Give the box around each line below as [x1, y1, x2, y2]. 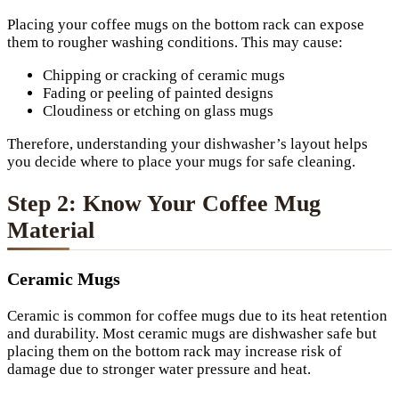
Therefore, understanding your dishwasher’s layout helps [7, 135, 368, 153]
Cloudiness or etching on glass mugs [43, 102, 273, 120]
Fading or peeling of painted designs [43, 85, 273, 102]
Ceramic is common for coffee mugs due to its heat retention [7, 306, 387, 324]
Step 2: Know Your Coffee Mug [7, 190, 321, 216]
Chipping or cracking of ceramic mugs [43, 67, 285, 85]
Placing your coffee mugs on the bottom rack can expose [7, 16, 364, 34]
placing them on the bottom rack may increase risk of [7, 342, 342, 360]
